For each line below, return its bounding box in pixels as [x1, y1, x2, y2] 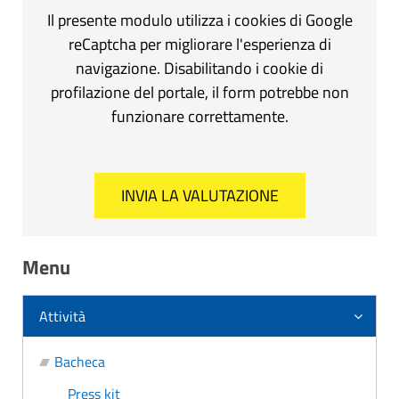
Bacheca [54, 350, 105, 372]
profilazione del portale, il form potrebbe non [50, 79, 349, 104]
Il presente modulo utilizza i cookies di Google [46, 7, 353, 32]
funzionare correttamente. [110, 103, 289, 128]
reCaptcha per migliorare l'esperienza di [68, 31, 331, 56]
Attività [39, 305, 85, 327]
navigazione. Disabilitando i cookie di [76, 55, 323, 80]
